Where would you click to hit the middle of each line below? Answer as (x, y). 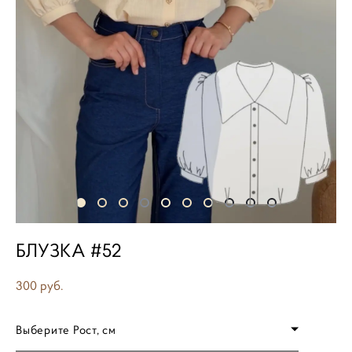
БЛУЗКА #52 (68, 250)
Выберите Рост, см (66, 329)
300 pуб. (40, 285)
